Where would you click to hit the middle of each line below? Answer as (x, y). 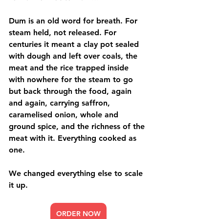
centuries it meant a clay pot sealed (75, 44)
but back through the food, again (71, 91)
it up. (18, 185)
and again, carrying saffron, (61, 103)
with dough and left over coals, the (74, 56)
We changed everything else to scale (77, 173)
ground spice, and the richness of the (78, 126)
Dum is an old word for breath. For (74, 21)
